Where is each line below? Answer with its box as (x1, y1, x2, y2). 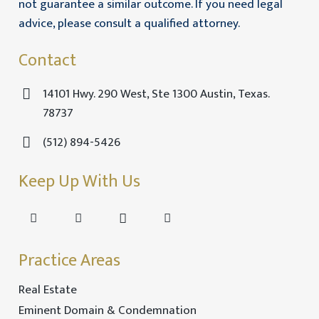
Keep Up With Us (18, 167, 140, 196)
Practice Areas (18, 246, 120, 276)
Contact (18, 46, 76, 75)
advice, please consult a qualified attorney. (18, 13, 240, 33)
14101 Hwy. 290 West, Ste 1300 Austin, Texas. (42, 84, 269, 105)
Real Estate (18, 280, 77, 300)
